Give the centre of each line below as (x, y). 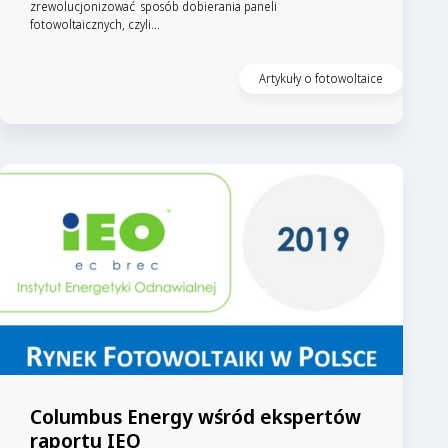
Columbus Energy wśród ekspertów (195, 416)
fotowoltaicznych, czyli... (95, 24)
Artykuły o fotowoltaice (321, 78)
